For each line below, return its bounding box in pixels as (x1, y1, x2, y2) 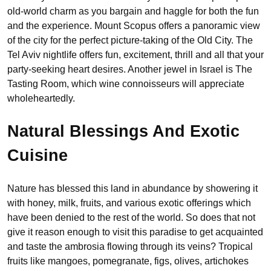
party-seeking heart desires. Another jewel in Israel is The (7, 64, 252, 75)
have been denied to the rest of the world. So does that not (7, 212, 255, 223)
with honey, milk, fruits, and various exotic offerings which (7, 197, 251, 208)
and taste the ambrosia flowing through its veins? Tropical (7, 241, 253, 252)
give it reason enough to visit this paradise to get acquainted (7, 226, 263, 237)
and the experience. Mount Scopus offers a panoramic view (7, 21, 260, 31)
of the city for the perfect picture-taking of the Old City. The (7, 35, 253, 46)
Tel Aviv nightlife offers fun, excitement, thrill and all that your (7, 50, 264, 60)
